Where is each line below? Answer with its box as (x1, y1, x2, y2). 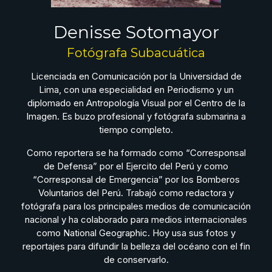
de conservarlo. (103, 254, 169, 265)
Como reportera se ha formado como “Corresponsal (26, 147, 246, 158)
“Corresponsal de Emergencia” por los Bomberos (32, 174, 240, 185)
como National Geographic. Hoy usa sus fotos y (36, 227, 236, 239)
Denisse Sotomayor (53, 22, 219, 42)
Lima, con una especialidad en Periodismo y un (38, 84, 234, 95)
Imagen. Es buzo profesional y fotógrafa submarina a (26, 110, 246, 122)
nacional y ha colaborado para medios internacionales (25, 214, 247, 225)
